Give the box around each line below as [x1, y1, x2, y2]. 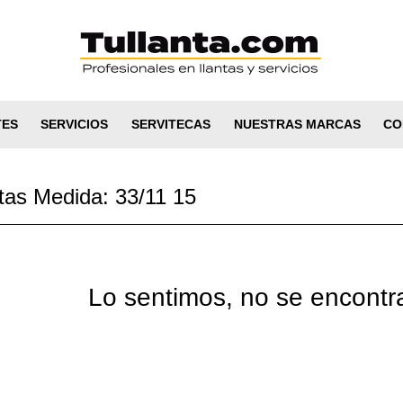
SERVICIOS [40, 117, 109, 131]
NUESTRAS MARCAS [233, 117, 361, 131]
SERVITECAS [131, 117, 210, 131]
